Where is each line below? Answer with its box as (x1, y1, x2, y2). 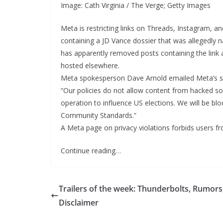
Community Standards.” (61, 110, 136, 120)
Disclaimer (59, 197, 99, 208)
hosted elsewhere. (61, 60, 119, 70)
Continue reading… (61, 145, 121, 155)
